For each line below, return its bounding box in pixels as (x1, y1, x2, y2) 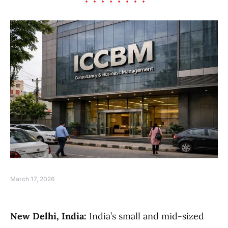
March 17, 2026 (10, 175, 55, 183)
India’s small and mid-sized (89, 210, 204, 222)
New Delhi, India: (10, 210, 89, 222)
